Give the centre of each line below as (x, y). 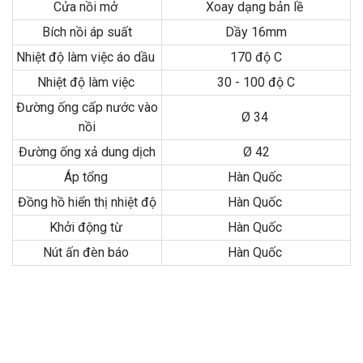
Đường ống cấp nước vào (87, 108)
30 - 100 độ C (256, 83)
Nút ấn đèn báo (87, 253)
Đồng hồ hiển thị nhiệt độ (87, 203)
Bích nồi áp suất (87, 32)
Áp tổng (87, 177)
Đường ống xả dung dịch (87, 152)
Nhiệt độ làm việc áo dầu (87, 58)
